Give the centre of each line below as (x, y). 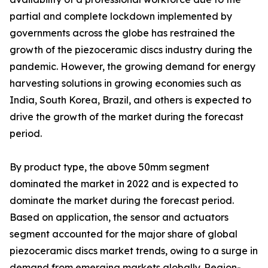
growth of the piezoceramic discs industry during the (131, 50)
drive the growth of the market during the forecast (127, 117)
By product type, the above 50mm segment (109, 167)
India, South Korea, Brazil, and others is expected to (130, 100)
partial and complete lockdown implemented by (121, 16)
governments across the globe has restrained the (122, 33)
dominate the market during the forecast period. (122, 201)
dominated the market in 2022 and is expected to (124, 184)
